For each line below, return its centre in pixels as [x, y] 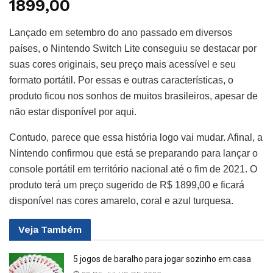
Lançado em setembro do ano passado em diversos [121, 33]
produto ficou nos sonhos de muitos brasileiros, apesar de [133, 96]
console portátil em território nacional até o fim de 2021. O [133, 169]
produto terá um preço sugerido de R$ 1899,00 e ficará [127, 185]
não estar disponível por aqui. [73, 112]
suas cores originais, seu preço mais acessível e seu [122, 65]
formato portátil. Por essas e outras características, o [121, 80]
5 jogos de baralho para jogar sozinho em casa [162, 259]
